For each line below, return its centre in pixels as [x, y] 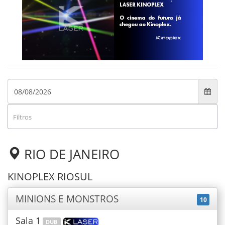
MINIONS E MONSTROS [67, 199]
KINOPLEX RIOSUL [50, 177]
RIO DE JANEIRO [70, 154]
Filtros [22, 117]
